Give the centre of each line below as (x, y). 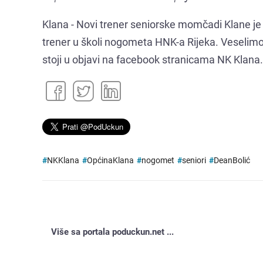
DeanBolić (232, 160)
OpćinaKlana (110, 160)
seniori (194, 160)
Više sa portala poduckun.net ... (112, 232)
